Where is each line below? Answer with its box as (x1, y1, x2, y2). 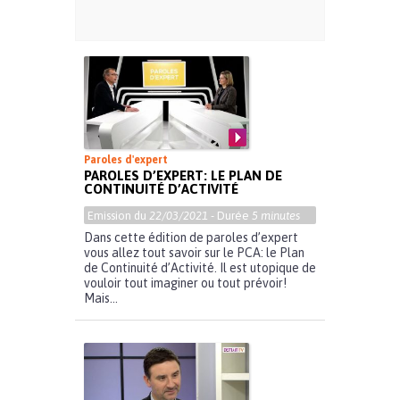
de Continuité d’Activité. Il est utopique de (84, 261, 316, 276)
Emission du (87, 209, 149, 223)
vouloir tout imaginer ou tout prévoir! (84, 276, 287, 291)
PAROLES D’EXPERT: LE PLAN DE (84, 168, 282, 184)
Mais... (84, 291, 118, 306)
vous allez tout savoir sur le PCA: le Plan (84, 246, 304, 261)
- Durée (208, 209, 252, 223)
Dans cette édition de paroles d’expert (84, 230, 298, 246)
